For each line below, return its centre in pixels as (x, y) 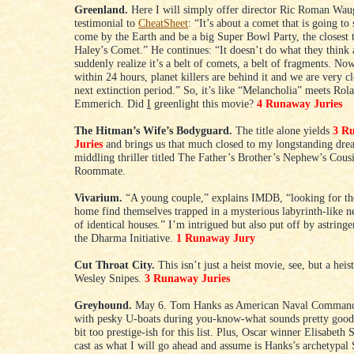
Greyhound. (103, 305)
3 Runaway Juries (187, 279)
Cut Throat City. (115, 265)
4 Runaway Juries (299, 104)
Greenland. (101, 10)
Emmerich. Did (111, 104)
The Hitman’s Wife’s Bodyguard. (153, 131)
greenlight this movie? (204, 104)
